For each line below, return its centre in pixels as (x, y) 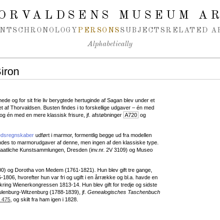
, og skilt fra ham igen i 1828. (44, 199)
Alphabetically (110, 44)
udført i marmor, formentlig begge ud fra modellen (93, 135)
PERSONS (99, 30)
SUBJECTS (143, 30)
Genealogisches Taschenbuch (124, 192)
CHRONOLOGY (48, 30)
